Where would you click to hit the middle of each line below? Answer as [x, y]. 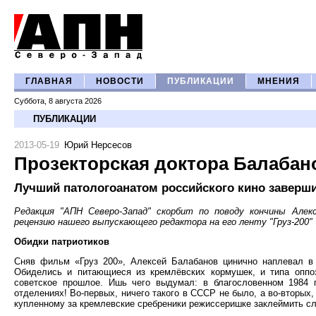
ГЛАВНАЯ [49, 81]
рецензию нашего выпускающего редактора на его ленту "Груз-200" [163, 222]
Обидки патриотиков [62, 241]
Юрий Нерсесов [98, 145]
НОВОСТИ [120, 81]
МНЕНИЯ [279, 81]
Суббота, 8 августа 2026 [58, 101]
